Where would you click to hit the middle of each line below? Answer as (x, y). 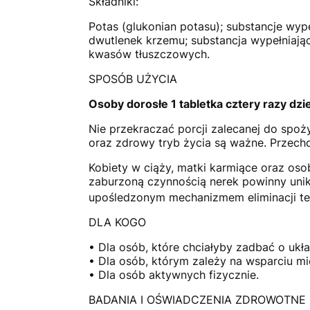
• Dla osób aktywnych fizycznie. (174, 274)
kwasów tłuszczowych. (149, 54)
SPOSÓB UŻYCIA (133, 79)
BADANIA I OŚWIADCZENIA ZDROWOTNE (197, 299)
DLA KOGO (117, 222)
